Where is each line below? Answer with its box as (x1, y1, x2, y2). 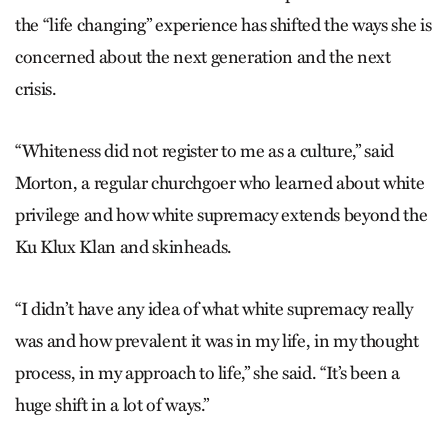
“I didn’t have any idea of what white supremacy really (15, 297, 413, 320)
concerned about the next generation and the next (15, 45, 391, 68)
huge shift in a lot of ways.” (15, 393, 210, 416)
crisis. (15, 77, 57, 100)
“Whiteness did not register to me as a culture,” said (15, 139, 394, 162)
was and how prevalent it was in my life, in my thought (15, 329, 419, 352)
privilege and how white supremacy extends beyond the (15, 203, 428, 226)
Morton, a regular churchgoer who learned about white (15, 171, 425, 194)
